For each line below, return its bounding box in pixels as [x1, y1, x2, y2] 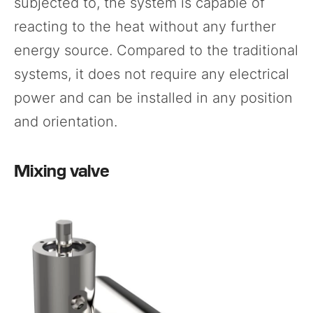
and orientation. [14, 112, 117, 130]
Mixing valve [14, 158, 110, 180]
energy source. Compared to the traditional [14, 41, 298, 59]
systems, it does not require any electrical [14, 65, 289, 82]
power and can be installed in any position [14, 89, 293, 106]
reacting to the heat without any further [14, 17, 276, 35]
